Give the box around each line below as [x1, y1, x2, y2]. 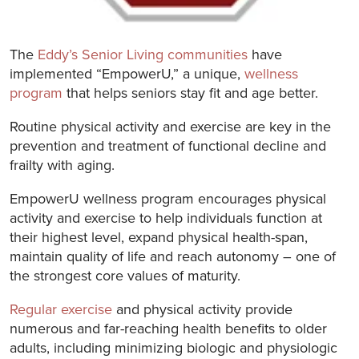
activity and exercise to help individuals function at [10, 207, 322, 228]
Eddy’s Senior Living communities [38, 43, 248, 64]
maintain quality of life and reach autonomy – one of [10, 245, 336, 266]
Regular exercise [10, 298, 112, 319]
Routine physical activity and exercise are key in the [10, 115, 331, 136]
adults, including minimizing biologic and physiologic [10, 337, 337, 357]
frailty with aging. [10, 154, 115, 175]
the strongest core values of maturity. [10, 264, 240, 285]
